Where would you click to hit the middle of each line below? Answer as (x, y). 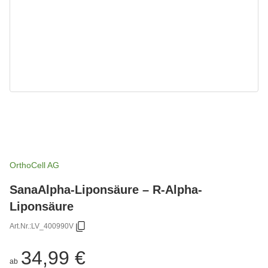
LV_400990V (52, 226)
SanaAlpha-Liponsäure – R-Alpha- (106, 189)
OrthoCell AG (34, 165)
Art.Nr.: (20, 226)
